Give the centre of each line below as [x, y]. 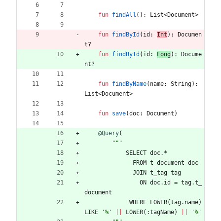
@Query [109, 133]
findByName [129, 84]
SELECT [136, 153]
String [181, 84]
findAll [124, 15]
